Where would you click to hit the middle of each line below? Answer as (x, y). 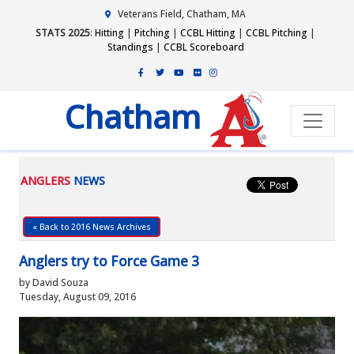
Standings (130, 47)
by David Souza (54, 282)
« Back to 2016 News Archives (92, 227)
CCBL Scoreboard (203, 47)
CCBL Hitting (208, 33)
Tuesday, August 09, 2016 (77, 297)
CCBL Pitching (277, 33)
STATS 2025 (63, 33)
